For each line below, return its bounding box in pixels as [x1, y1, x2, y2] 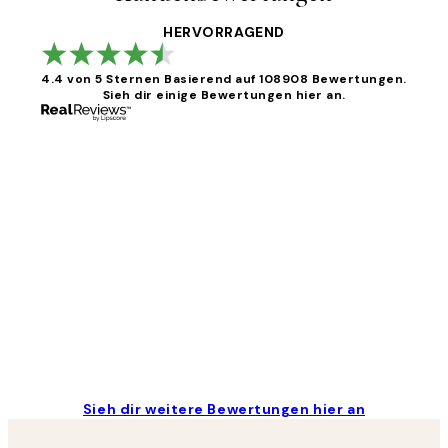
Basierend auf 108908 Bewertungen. [164, 71, 407, 88]
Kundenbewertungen [8, 146, 256, 178]
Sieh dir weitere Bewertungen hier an [82, 400, 366, 419]
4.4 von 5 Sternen [41, 71, 161, 88]
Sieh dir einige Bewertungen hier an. [102, 87, 346, 104]
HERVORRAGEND [163, 23, 285, 42]
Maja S [64, 318, 105, 335]
